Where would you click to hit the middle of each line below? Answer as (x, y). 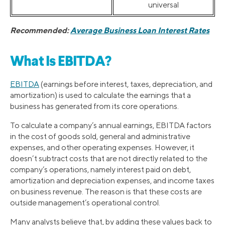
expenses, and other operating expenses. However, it (102, 147)
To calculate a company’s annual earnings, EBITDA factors (111, 125)
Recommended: (40, 30)
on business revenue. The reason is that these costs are (106, 191)
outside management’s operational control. (85, 202)
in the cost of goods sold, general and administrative (100, 136)
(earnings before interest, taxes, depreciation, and (126, 84)
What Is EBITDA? (61, 62)
